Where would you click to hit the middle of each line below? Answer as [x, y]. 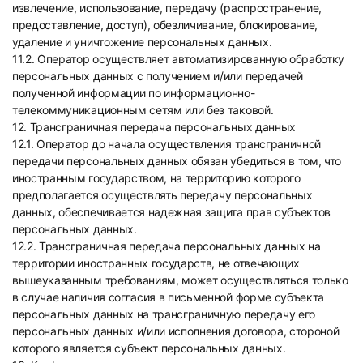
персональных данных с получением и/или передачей [158, 76]
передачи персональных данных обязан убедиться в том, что [177, 161]
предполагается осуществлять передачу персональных [162, 195]
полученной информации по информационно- [134, 93]
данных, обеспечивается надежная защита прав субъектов [172, 212]
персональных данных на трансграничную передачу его [164, 314]
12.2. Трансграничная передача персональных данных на [167, 246]
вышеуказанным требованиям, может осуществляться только [180, 280]
